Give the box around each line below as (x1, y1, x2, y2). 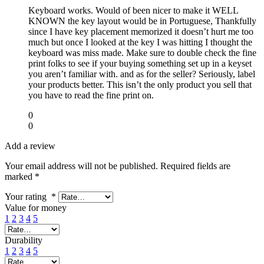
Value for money (5, 202, 67, 213)
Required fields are (160, 160, 230, 171)
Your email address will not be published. (5, 160, 158, 171)
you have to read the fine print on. (28, 90, 154, 100)
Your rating (5, 191, 51, 202)
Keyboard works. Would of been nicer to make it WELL (28, 5, 238, 15)
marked (5, 171, 35, 181)
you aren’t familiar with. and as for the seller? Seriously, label (28, 68, 255, 79)
